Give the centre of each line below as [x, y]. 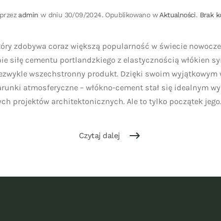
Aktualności [178, 15]
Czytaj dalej [99, 136]
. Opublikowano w [130, 15]
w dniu [51, 15]
